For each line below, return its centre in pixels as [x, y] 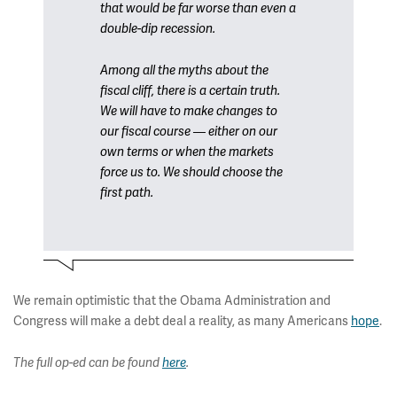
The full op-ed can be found [88, 363]
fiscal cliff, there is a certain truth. [190, 91]
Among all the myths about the [184, 70]
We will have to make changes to [189, 111]
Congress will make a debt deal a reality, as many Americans [182, 321]
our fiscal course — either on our [189, 132]
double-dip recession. [158, 29]
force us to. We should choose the [191, 172]
